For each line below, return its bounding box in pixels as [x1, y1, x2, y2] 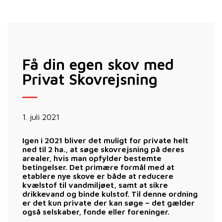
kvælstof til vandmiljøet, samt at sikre [22, 180, 168, 189]
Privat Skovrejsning [22, 70, 158, 88]
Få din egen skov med [22, 55, 174, 73]
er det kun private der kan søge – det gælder [22, 198, 195, 207]
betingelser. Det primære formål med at [22, 162, 174, 171]
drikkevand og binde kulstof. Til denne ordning [22, 189, 198, 198]
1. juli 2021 [22, 112, 59, 121]
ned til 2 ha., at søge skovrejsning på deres [22, 144, 184, 154]
